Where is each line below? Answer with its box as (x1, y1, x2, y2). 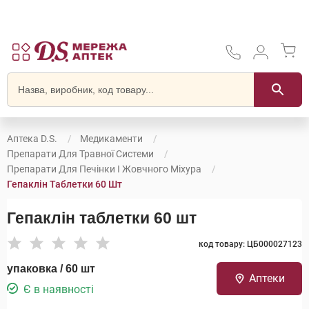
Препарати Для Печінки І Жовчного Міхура (7, 163, 201, 175)
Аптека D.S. (7, 133, 57, 144)
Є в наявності (23, 283, 94, 296)
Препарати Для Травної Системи (7, 148, 154, 159)
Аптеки (248, 272, 285, 285)
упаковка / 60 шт (7, 263, 95, 275)
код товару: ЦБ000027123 (199, 239, 302, 249)
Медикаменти (80, 133, 143, 144)
